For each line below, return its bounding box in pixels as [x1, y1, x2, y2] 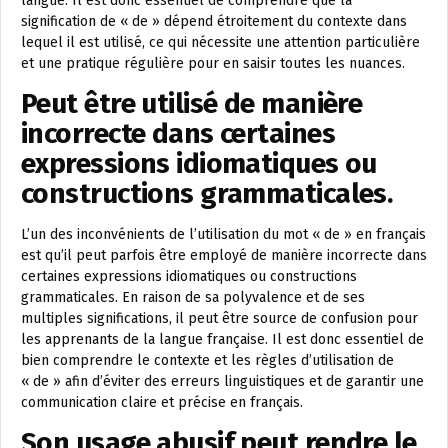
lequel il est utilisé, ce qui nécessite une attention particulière [21, 34, 420, 51]
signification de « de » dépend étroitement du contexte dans [21, 13, 407, 30]
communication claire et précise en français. [21, 394, 303, 411]
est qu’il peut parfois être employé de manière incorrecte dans [21, 247, 427, 264]
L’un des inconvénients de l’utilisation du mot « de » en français [21, 226, 426, 243]
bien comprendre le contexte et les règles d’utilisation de [21, 352, 394, 369]
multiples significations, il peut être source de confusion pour [21, 310, 418, 327]
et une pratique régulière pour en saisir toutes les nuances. [21, 55, 405, 72]
